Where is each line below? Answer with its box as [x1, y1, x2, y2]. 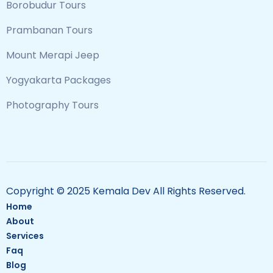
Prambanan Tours [6, 23, 93, 38]
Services [6, 230, 44, 243]
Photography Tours [6, 98, 99, 113]
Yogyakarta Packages [6, 73, 111, 88]
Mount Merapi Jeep [6, 48, 99, 63]
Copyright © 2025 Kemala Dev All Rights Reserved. [6, 184, 246, 199]
